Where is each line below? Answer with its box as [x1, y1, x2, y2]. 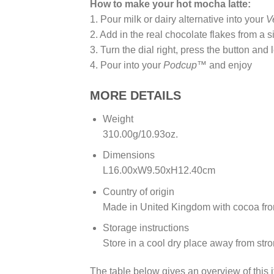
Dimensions [102, 150, 155, 161]
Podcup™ [163, 59, 207, 70]
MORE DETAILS [90, 88, 181, 102]
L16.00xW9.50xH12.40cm [102, 165, 215, 176]
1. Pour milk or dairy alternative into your [90, 13, 266, 24]
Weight [102, 113, 133, 124]
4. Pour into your [90, 59, 163, 70]
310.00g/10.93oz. [102, 128, 178, 139]
